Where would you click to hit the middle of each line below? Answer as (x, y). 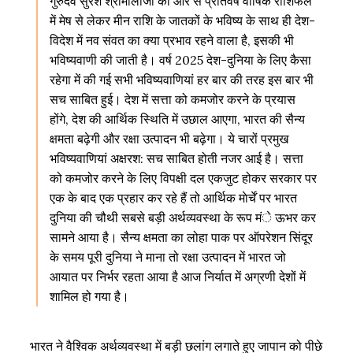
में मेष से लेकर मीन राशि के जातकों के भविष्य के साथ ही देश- (182, 21)
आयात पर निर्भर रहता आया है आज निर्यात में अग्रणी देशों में (177, 277)
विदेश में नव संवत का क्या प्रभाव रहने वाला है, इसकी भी (171, 41)
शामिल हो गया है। (89, 297)
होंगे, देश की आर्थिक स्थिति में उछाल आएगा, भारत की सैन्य (177, 119)
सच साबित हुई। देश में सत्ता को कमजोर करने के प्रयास (172, 100)
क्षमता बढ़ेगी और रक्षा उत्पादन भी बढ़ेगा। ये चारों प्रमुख (169, 139)
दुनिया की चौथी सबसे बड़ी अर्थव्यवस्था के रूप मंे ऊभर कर (182, 218)
